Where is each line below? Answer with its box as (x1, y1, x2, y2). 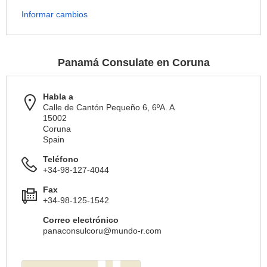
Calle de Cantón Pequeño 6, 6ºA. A (43, 103, 175, 113)
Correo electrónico (43, 215, 119, 225)
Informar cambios (21, 10, 88, 20)
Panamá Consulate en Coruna (57, 57, 210, 69)
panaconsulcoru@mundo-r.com (43, 226, 162, 236)
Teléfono (43, 154, 79, 164)
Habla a (43, 92, 73, 102)
